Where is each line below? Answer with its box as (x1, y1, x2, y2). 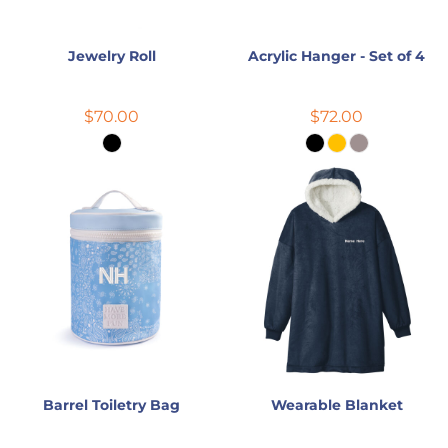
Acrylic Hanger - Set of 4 (248, 46, 425, 65)
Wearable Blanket (270, 395, 403, 414)
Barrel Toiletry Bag (43, 395, 180, 414)
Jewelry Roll (67, 46, 156, 65)
